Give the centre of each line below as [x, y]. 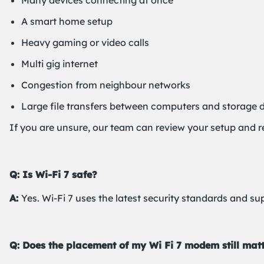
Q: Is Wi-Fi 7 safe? [53, 174]
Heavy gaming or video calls [85, 42]
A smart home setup [67, 21]
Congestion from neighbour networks [106, 85]
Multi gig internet [60, 64]
